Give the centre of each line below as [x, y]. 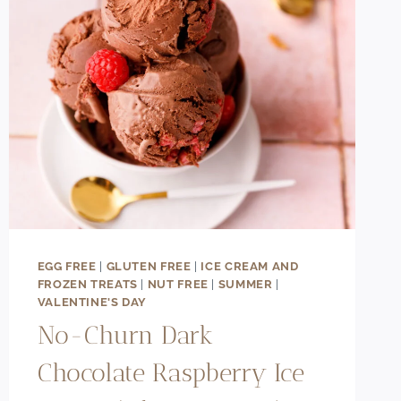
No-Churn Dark [125, 336]
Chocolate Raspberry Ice [171, 373]
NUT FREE [178, 284]
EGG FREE [67, 266]
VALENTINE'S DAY [92, 302]
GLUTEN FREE [149, 266]
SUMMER [245, 284]
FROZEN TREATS [87, 284]
